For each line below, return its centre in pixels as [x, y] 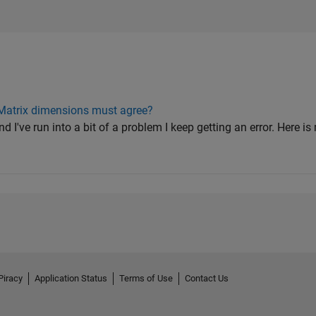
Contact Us [207, 279]
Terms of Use [146, 279]
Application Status [71, 279]
